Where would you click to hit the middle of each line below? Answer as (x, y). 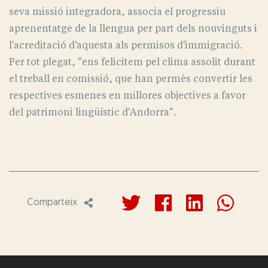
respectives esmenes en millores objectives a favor (127, 96)
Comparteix (52, 203)
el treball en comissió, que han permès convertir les (131, 79)
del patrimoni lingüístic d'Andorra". (92, 112)
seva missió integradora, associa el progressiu (117, 12)
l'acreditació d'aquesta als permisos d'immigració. (126, 45)
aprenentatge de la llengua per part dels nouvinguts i (133, 29)
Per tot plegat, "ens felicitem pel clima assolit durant (132, 62)
